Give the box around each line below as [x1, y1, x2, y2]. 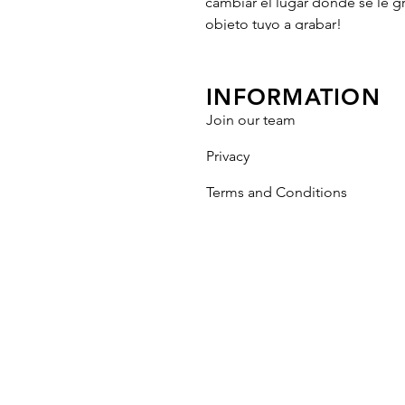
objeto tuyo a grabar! [205, 14, 342, 33]
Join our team [206, 110, 296, 128]
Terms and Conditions [206, 183, 347, 201]
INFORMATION [206, 82, 381, 110]
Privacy [206, 146, 250, 165]
